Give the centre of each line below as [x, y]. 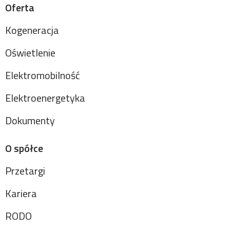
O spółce [24, 148]
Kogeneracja [32, 30]
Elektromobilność [43, 75]
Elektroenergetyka [45, 98]
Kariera [21, 193]
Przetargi [25, 171]
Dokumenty [30, 120]
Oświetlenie [30, 53]
